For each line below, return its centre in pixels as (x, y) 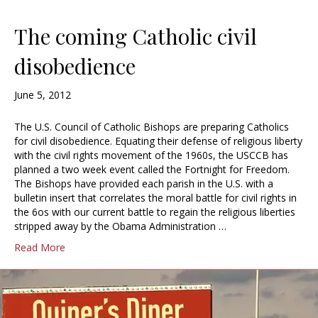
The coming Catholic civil (136, 37)
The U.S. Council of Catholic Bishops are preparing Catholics (152, 127)
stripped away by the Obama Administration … (120, 226)
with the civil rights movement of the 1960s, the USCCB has (151, 155)
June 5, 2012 (43, 95)
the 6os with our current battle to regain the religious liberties (155, 212)
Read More (40, 248)
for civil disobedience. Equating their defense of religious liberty (158, 141)
